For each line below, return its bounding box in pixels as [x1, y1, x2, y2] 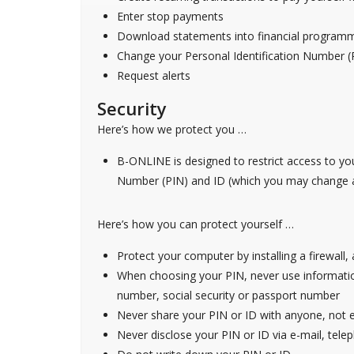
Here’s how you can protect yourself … [97, 216, 294, 232]
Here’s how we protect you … [97, 121, 247, 137]
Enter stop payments [117, 8, 224, 24]
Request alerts [117, 67, 190, 83]
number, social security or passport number [117, 287, 340, 303]
